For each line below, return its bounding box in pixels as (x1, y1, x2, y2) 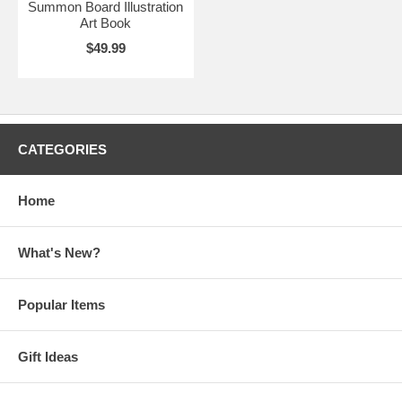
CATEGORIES (18, 141, 107, 157)
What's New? (18, 244, 100, 260)
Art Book (80, 14, 132, 31)
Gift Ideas (18, 348, 78, 364)
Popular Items (18, 296, 105, 312)
